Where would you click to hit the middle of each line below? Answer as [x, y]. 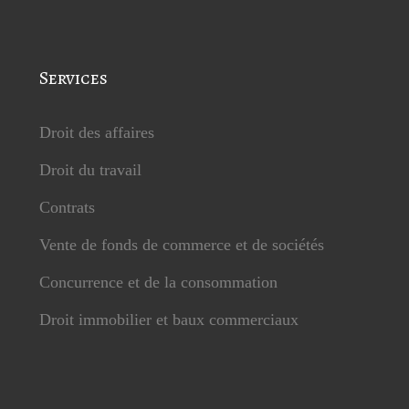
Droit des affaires [96, 132]
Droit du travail [90, 170]
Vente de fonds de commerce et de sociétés [181, 245]
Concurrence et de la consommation [158, 282]
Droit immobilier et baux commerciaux [168, 320]
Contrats [67, 207]
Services [73, 78]
